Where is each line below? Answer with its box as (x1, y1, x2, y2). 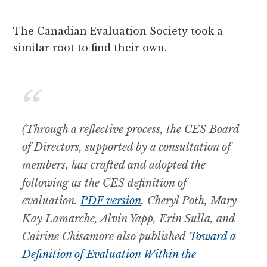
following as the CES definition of (22, 176, 187, 190)
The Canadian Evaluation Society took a (13, 24, 223, 37)
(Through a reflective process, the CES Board (22, 122, 240, 136)
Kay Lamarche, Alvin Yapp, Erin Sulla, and (22, 212, 235, 225)
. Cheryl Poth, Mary (141, 194, 237, 207)
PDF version (80, 194, 142, 207)
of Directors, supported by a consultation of (22, 140, 231, 154)
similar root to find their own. (13, 41, 167, 54)
